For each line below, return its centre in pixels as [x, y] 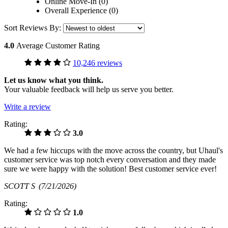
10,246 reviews [97, 63]
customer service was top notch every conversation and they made [110, 159]
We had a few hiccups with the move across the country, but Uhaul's [113, 150]
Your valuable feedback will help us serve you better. [89, 89]
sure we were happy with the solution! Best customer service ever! [110, 168]
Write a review [27, 106]
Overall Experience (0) [81, 10]
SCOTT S [21, 186]
